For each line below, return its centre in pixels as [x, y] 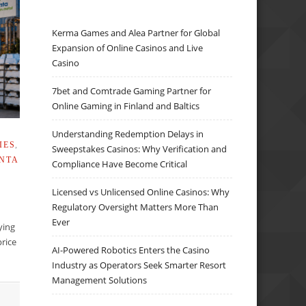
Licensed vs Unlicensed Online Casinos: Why [141, 192]
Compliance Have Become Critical [120, 164]
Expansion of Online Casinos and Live [128, 47]
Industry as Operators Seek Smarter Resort [139, 265]
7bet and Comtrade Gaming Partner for [132, 91]
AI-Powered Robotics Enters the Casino [131, 250]
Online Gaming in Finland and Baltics [126, 106]
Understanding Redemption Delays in [128, 134]
